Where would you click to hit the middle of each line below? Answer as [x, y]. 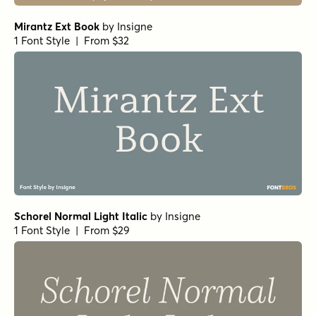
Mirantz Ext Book [57, 26]
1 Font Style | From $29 [72, 231]
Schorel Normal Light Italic [81, 217]
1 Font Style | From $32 [72, 40]
